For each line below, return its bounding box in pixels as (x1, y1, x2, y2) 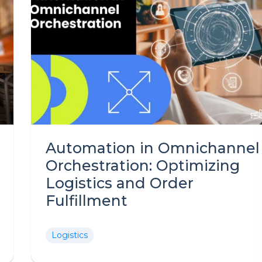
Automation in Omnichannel (46, 139, 260, 157)
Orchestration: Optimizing (46, 157, 240, 174)
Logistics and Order (46, 174, 194, 192)
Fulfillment (46, 192, 127, 209)
